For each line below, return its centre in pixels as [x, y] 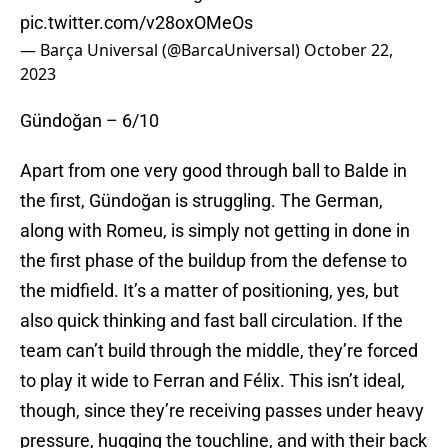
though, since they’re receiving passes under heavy [222, 411]
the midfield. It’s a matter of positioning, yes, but [209, 291]
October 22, [348, 50]
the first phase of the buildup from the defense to [213, 261]
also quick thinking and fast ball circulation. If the [211, 321]
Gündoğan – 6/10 [89, 121]
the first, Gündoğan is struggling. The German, [201, 201]
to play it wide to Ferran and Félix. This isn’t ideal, [212, 381]
